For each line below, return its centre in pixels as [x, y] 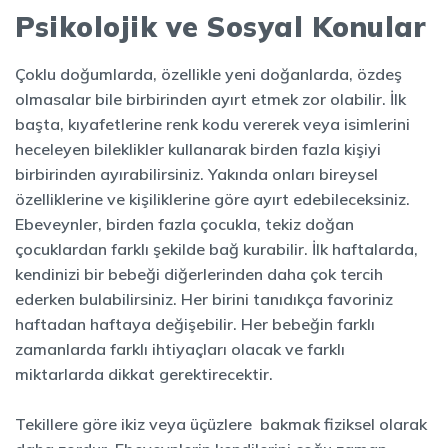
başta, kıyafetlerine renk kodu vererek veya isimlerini [212, 124]
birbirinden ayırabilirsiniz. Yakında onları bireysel [196, 174]
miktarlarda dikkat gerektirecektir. [144, 374]
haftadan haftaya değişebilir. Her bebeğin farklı [195, 324]
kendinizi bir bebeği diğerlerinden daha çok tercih [199, 274]
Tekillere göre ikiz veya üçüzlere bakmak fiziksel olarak [221, 424]
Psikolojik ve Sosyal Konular [220, 26]
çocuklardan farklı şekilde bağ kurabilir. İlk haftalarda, [216, 249]
